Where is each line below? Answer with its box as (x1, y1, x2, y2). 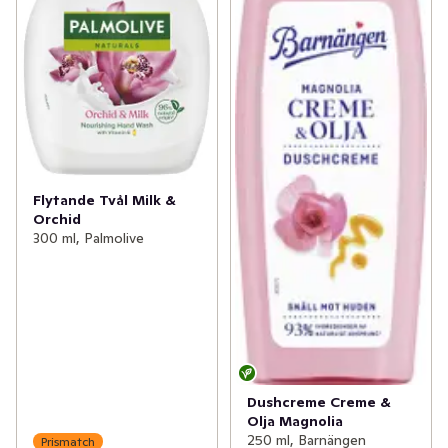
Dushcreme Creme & (246, 393, 391, 412)
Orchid (33, 209, 81, 228)
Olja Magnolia (246, 412, 343, 431)
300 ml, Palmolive (33, 228, 144, 247)
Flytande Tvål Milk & (33, 190, 176, 209)
